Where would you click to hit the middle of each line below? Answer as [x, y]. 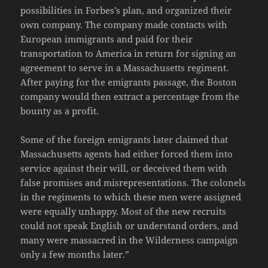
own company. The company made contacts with [124, 25]
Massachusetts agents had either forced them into [127, 154]
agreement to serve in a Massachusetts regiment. [125, 68]
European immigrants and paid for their [107, 39]
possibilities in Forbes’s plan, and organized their [126, 10]
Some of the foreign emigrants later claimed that [124, 140]
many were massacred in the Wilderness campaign [130, 240]
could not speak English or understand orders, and [130, 226]
